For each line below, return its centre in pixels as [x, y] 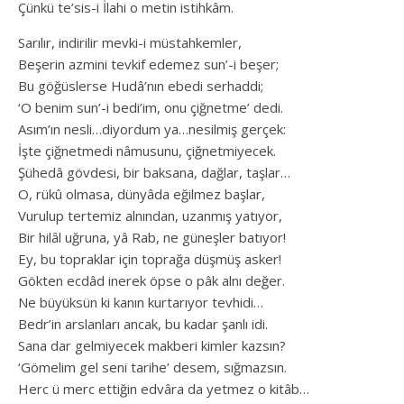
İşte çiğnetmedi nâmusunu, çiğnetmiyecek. [147, 150]
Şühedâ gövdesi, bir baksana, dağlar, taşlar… [154, 172]
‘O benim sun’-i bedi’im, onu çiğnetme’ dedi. [151, 107]
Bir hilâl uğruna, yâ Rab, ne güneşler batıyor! [152, 237]
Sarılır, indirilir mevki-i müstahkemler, [130, 42]
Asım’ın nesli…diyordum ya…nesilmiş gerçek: [152, 129]
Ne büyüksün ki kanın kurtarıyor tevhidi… [141, 302]
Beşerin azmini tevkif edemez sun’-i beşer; [148, 64]
